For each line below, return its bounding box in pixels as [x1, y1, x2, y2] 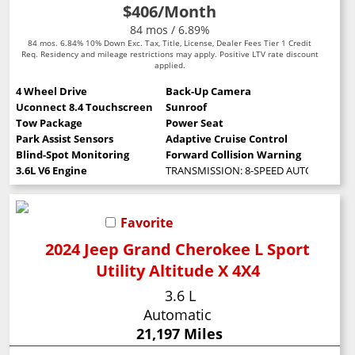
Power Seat [165, 115, 223, 130]
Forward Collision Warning [165, 147, 301, 162]
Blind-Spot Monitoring [16, 147, 130, 162]
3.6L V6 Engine [16, 162, 88, 177]
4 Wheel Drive [16, 83, 88, 98]
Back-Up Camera [165, 83, 251, 98]
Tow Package [16, 115, 83, 130]
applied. [154, 59, 185, 71]
